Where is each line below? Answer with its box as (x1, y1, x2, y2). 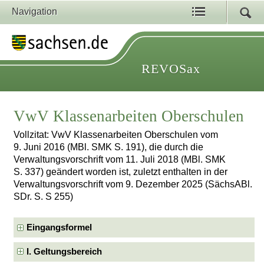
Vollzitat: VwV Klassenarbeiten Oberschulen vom (14, 130, 219, 140)
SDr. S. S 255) (14, 192, 74, 202)
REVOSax (141, 61, 200, 76)
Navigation (12, 6, 57, 16)
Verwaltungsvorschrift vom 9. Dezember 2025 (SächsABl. (14, 179, 253, 190)
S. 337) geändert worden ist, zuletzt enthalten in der (14, 167, 228, 177)
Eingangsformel (27, 222, 93, 232)
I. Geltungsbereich (27, 247, 103, 256)
